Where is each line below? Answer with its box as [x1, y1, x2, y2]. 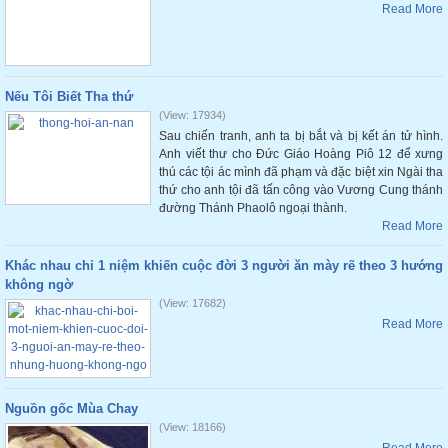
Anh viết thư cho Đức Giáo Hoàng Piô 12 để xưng [159, 147, 443, 161]
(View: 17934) [159, 109, 226, 121]
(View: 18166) [159, 421, 226, 433]
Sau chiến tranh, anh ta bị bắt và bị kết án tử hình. [159, 129, 443, 143]
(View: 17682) [159, 297, 226, 309]
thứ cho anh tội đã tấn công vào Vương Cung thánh [159, 183, 443, 197]
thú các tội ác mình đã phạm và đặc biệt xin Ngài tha [159, 165, 443, 179]
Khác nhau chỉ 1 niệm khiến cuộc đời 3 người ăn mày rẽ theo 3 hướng [5, 258, 443, 273]
